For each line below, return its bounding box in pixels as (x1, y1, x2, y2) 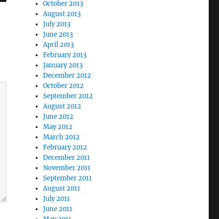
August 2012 (43, 102, 82, 110)
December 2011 (43, 153, 90, 162)
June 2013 (43, 30, 73, 39)
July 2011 (43, 195, 70, 203)
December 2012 (43, 71, 91, 80)
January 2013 (43, 61, 83, 69)
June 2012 (43, 112, 74, 121)
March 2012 (43, 133, 80, 141)
